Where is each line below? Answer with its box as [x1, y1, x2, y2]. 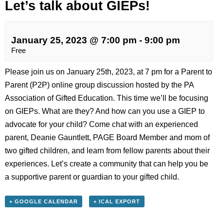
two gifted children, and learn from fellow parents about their [5, 146, 210, 155]
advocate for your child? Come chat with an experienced [5, 120, 198, 128]
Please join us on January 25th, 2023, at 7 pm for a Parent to [5, 67, 212, 76]
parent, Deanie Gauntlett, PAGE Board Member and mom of [5, 133, 210, 142]
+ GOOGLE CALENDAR [9, 198, 78, 204]
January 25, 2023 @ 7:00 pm [11, 35, 137, 45]
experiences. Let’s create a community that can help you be [5, 159, 208, 168]
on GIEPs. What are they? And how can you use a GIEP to [5, 107, 205, 115]
